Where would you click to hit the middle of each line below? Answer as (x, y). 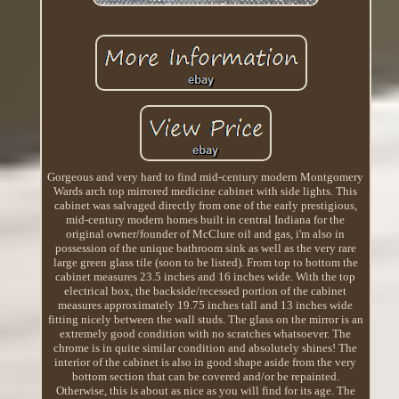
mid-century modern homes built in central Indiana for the (206, 219)
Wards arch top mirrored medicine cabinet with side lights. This (206, 191)
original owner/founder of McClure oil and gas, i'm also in (206, 233)
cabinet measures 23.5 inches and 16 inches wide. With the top (206, 276)
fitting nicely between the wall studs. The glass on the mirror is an (205, 319)
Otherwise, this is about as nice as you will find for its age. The (205, 390)
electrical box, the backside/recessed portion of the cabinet (206, 290)
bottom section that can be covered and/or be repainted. (205, 376)
